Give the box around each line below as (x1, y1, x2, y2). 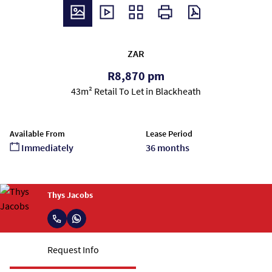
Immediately (19, 141, 73, 154)
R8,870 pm (107, 68, 165, 83)
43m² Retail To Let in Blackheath (71, 85, 201, 97)
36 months (146, 141, 189, 154)
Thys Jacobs (47, 189, 93, 200)
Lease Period (146, 128, 192, 139)
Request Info (47, 243, 99, 256)
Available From (10, 128, 65, 139)
